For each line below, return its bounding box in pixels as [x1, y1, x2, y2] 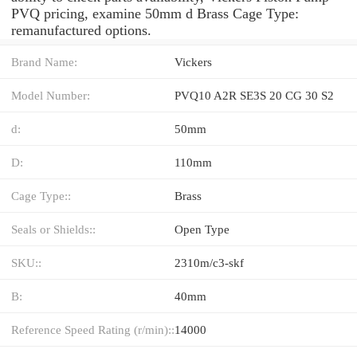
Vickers [175, 54, 212, 69]
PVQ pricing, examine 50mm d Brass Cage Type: [11, 5, 299, 22]
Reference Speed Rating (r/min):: [11, 322, 175, 336]
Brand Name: [11, 54, 77, 69]
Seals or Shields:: [11, 222, 96, 236]
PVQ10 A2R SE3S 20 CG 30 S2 [175, 88, 334, 102]
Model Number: [11, 88, 90, 102]
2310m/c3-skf [175, 255, 244, 269]
